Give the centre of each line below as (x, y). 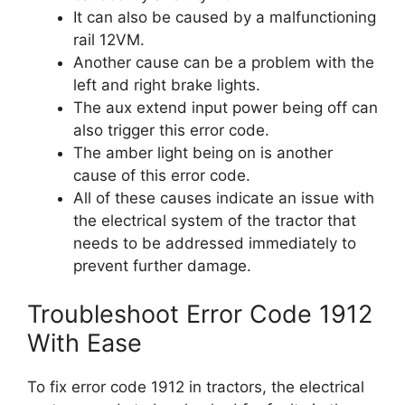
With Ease (85, 343)
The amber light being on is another (203, 152)
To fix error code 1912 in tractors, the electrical (196, 387)
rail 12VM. (109, 39)
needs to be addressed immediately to (215, 243)
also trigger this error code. (171, 130)
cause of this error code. (162, 175)
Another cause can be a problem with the (224, 62)
